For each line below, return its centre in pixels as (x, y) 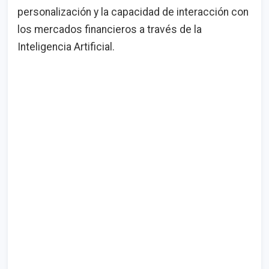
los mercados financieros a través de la (110, 30)
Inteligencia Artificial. (66, 47)
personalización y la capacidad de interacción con (133, 12)
